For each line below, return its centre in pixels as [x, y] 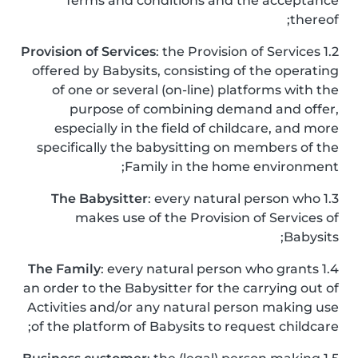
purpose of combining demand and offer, [204, 109]
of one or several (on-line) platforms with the [195, 90]
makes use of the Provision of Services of [207, 218]
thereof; [314, 20]
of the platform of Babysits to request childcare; [185, 326]
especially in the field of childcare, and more [197, 128]
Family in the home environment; [232, 167]
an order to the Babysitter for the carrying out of [181, 288]
